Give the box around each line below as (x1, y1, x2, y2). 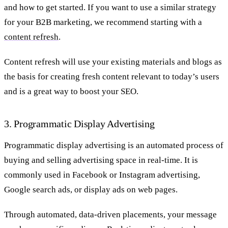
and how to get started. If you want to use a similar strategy (4, 2, 216, 12)
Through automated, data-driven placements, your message (4, 210, 217, 220)
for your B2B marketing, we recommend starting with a (4, 17, 202, 27)
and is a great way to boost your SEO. (4, 86, 138, 96)
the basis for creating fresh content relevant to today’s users (4, 71, 219, 81)
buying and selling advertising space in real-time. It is (4, 155, 198, 165)
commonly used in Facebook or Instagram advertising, (4, 170, 200, 180)
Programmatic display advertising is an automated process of (4, 140, 223, 151)
